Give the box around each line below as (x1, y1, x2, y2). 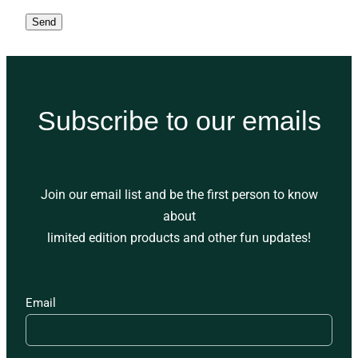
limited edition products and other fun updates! (47, 228, 311, 245)
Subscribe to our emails (37, 105, 321, 136)
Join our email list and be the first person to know (40, 185, 318, 202)
